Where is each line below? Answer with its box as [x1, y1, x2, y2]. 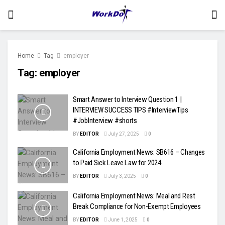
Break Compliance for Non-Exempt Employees [73, 201, 201, 211]
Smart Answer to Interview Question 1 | [73, 95, 182, 104]
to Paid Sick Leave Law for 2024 [73, 158, 161, 167]
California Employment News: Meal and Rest [73, 191, 195, 200]
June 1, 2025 [107, 216, 138, 222]
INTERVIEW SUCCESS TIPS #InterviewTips [73, 105, 188, 115]
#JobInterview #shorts [73, 116, 137, 125]
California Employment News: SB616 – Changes [73, 148, 205, 157]
